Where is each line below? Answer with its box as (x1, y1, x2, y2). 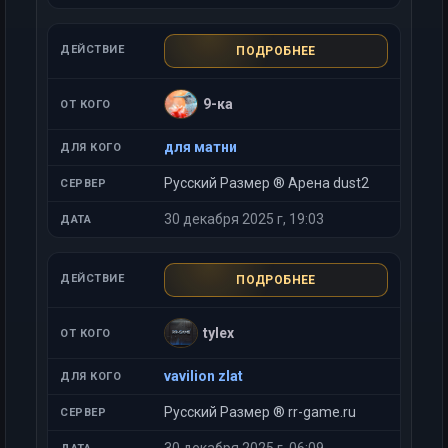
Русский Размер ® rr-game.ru (164, 404, 356, 420)
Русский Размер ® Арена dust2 (164, 175, 369, 191)
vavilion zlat (164, 368, 243, 384)
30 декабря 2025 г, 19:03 (164, 211, 324, 227)
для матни (164, 139, 237, 155)
